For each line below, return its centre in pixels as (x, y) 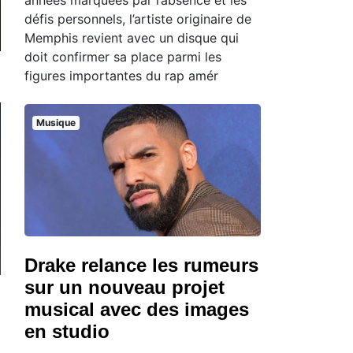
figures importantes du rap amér (121, 75)
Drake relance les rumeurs (141, 266)
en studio (67, 332)
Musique (56, 122)
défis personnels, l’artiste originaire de (138, 19)
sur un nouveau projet (124, 288)
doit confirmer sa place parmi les (123, 56)
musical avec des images (137, 310)
